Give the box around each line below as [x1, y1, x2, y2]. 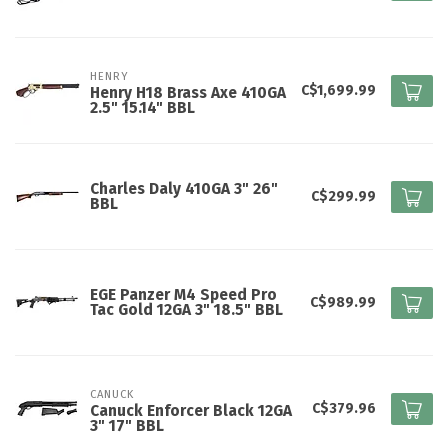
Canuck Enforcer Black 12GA [90, 402, 292, 421]
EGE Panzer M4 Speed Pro [90, 285, 277, 304]
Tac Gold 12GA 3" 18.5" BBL [90, 300, 283, 319]
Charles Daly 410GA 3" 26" [90, 179, 278, 198]
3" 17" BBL [90, 417, 164, 436]
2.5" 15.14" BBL [90, 99, 195, 118]
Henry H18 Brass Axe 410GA [90, 84, 286, 103]
